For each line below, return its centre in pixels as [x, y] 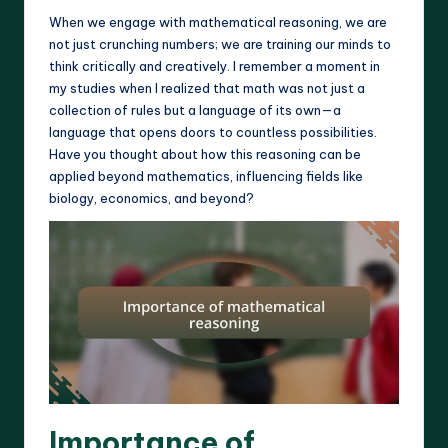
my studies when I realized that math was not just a [207, 87]
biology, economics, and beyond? [151, 197]
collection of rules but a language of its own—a [195, 109]
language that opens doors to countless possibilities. [213, 131]
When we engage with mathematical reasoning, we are [218, 21]
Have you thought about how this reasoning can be [205, 153]
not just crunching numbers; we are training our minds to [220, 43]
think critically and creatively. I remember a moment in [214, 65]
